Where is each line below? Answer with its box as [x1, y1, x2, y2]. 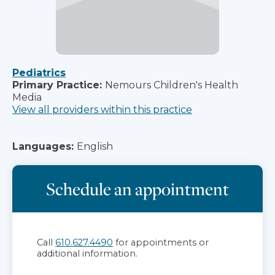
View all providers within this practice [12, 103, 192, 115]
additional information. [37, 247, 137, 259]
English [77, 140, 113, 152]
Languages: [12, 140, 74, 152]
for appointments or [113, 236, 209, 248]
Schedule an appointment [46, 177, 229, 200]
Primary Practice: [12, 79, 102, 91]
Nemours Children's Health [105, 79, 238, 91]
